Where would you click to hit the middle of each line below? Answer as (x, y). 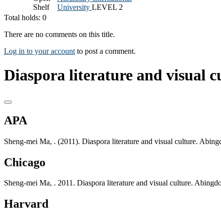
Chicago (25, 162)
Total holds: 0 (25, 17)
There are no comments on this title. (59, 34)
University (74, 7)
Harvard (26, 204)
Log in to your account (39, 51)
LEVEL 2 (107, 7)
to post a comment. (105, 51)
